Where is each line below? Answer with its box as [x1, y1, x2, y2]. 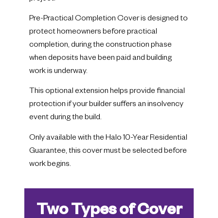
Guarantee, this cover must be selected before [29, 147, 187, 156]
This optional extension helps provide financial [29, 88, 185, 97]
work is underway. [29, 68, 88, 77]
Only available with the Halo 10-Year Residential [29, 134, 187, 143]
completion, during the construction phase [29, 41, 172, 51]
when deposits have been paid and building [29, 54, 172, 64]
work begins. [29, 160, 71, 169]
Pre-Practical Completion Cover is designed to [29, 15, 188, 24]
